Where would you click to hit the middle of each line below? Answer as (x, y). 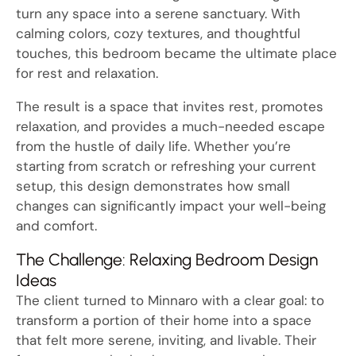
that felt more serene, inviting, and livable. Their (166, 340)
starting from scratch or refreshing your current (166, 166)
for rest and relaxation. (87, 73)
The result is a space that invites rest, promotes (170, 106)
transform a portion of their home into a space (164, 320)
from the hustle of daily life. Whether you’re (153, 146)
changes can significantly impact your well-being (171, 205)
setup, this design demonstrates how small (153, 186)
